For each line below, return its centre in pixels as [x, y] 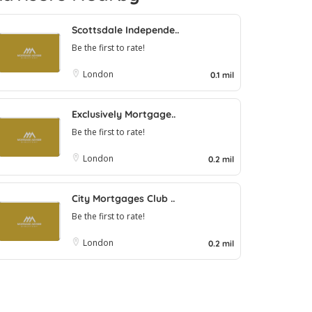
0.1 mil [222, 75]
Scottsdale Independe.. [125, 30]
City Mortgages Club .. [123, 198]
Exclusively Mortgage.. [124, 114]
